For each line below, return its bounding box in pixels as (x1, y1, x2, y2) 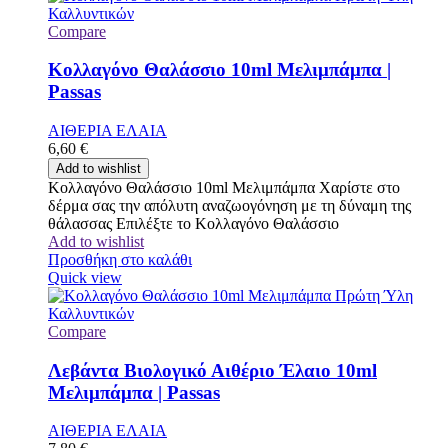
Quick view (48, 268, 122, 286)
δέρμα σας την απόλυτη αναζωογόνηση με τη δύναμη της (48, 196, 411, 214)
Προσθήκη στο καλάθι (48, 250, 192, 268)
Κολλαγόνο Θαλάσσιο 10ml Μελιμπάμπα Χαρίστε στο (48, 178, 400, 196)
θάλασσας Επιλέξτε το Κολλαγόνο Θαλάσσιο (48, 214, 339, 232)
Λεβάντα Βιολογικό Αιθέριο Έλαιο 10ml (48, 359, 377, 381)
